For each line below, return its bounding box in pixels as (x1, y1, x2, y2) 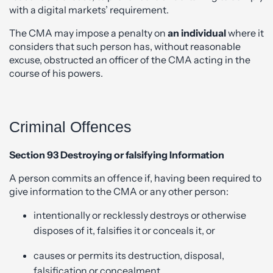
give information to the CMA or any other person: (9, 185, 229, 197)
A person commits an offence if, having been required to (9, 171, 261, 184)
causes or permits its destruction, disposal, (34, 249, 224, 261)
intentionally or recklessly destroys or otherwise (34, 208, 246, 221)
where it (228, 26, 264, 39)
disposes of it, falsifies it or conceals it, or (34, 224, 215, 236)
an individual (168, 26, 228, 39)
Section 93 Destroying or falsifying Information (9, 148, 224, 161)
